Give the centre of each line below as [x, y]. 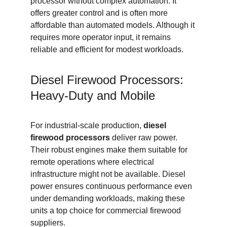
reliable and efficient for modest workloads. [107, 49]
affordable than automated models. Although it [113, 25]
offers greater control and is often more [100, 13]
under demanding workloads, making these [109, 198]
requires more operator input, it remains [102, 37]
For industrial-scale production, [87, 125]
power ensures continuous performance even [112, 186]
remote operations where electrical [93, 162]
